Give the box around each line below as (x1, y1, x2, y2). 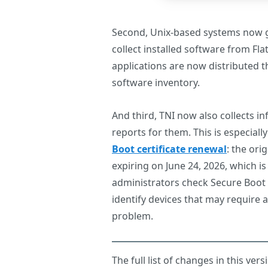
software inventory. (112, 76, 200, 90)
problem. (112, 209, 153, 223)
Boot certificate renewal (112, 142, 227, 156)
